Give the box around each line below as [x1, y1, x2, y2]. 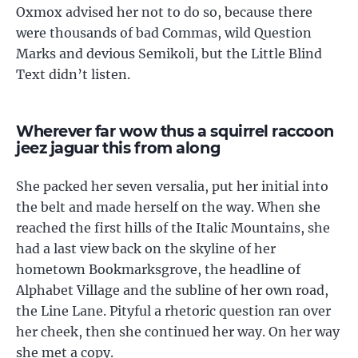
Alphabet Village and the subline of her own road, [16, 282, 328, 298]
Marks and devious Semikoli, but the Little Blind [16, 46, 322, 62]
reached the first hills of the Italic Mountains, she [16, 220, 330, 236]
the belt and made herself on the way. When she [16, 199, 320, 215]
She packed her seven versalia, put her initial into [16, 178, 328, 194]
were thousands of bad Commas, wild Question [16, 25, 312, 41]
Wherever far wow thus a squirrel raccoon [16, 121, 334, 141]
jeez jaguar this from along [16, 138, 221, 157]
